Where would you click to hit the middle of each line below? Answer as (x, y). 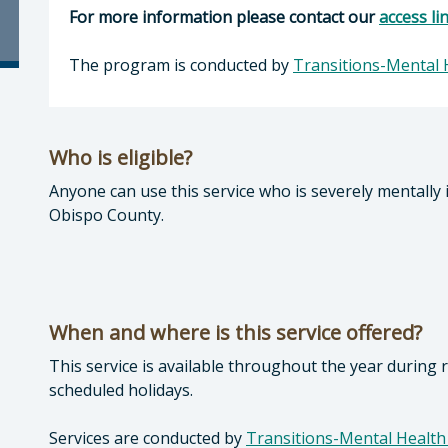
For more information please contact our (224, 17)
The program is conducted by (181, 65)
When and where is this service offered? (235, 332)
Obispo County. (106, 215)
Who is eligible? (120, 157)
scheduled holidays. (121, 390)
